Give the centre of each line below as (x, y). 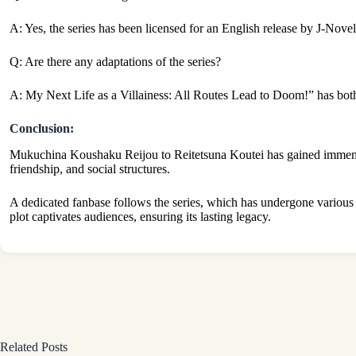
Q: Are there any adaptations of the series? (115, 62)
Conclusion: (42, 129)
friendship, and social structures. (90, 168)
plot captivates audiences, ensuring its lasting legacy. (140, 216)
